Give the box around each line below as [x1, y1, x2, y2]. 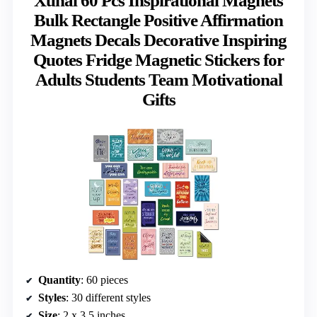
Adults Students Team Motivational [35, 70, 282, 90]
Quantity [38, 273, 81, 286]
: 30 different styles [66, 291, 151, 304]
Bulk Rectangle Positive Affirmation [34, 11, 283, 30]
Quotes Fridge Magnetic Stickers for [33, 50, 284, 70]
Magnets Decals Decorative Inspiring [30, 30, 287, 50]
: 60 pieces [81, 273, 128, 286]
